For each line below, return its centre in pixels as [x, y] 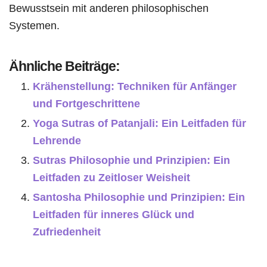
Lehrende [57, 141]
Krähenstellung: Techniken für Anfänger [135, 86]
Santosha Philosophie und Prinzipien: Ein [139, 197]
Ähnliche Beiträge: [64, 66]
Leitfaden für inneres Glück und [114, 215]
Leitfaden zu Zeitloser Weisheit [111, 178]
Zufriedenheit [67, 232]
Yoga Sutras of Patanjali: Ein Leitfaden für [139, 123]
